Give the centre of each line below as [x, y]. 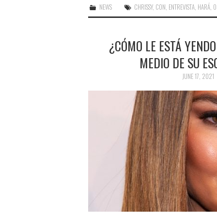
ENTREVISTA [182, 7]
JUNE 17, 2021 [198, 76]
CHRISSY [144, 7]
